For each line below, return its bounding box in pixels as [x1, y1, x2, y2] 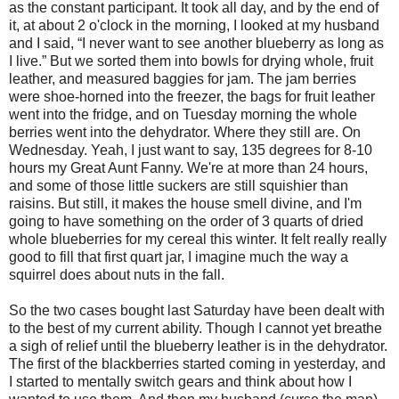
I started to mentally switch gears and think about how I [9, 373, 352, 389]
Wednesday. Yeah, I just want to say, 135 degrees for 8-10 [9, 142, 372, 158]
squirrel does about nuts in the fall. [9, 266, 224, 282]
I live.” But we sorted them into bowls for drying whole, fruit [9, 53, 373, 69]
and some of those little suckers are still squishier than [9, 177, 348, 193]
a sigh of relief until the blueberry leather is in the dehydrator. [9, 338, 387, 354]
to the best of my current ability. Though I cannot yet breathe [9, 320, 382, 336]
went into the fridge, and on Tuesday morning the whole [9, 106, 357, 122]
